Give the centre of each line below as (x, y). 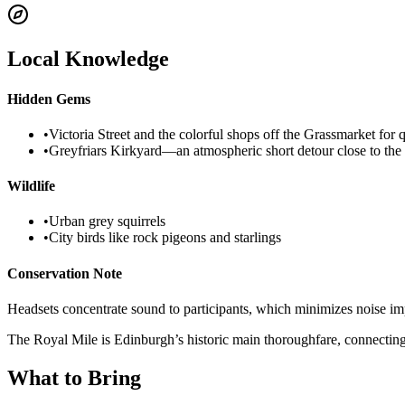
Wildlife (31, 186)
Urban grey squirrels (107, 221)
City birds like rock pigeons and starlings (165, 238)
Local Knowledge (88, 59)
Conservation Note (65, 273)
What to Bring (74, 377)
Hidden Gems (49, 99)
